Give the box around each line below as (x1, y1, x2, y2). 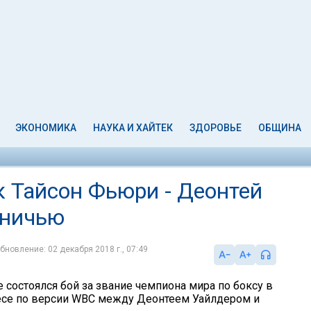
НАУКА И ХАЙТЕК (93, 122, 174, 133)
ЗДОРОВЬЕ (189, 122, 242, 133)
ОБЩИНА (258, 122, 301, 133)
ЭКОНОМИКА (15, 122, 77, 133)
